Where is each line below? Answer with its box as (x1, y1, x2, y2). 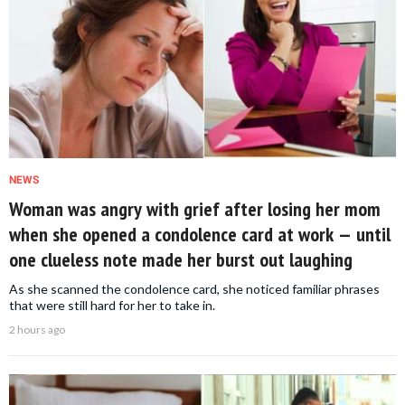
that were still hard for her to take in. (9, 297, 215, 314)
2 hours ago (9, 323, 65, 337)
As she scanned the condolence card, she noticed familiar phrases (9, 281, 380, 297)
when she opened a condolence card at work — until (9, 221, 391, 248)
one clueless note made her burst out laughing (9, 247, 353, 273)
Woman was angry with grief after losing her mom (9, 196, 381, 222)
